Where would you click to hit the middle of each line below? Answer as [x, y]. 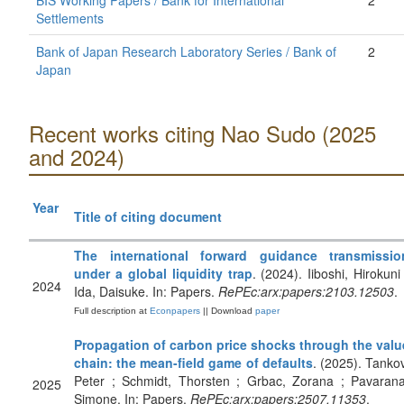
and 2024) [77, 156]
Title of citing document [148, 216]
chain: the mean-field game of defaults [193, 363]
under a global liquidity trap [163, 273]
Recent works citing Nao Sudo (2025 [202, 133]
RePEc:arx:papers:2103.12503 [306, 291]
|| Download [228, 311]
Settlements [70, 18]
